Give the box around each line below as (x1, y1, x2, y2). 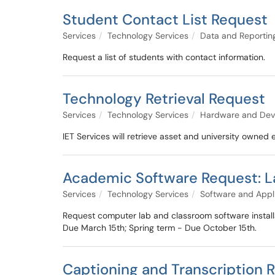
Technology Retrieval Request (63, 89, 265, 108)
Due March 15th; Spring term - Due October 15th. (63, 222, 257, 233)
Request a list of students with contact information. (63, 52, 265, 63)
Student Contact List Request (63, 10, 268, 29)
